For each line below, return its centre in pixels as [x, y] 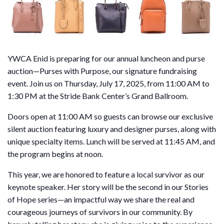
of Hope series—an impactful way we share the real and [101, 199]
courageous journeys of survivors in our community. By [100, 211]
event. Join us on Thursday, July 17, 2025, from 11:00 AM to [108, 83]
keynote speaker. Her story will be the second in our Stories [108, 186]
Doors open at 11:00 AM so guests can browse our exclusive [110, 116]
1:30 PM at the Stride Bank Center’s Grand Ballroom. [98, 95]
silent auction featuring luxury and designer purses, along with [112, 128]
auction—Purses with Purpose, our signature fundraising [102, 70]
